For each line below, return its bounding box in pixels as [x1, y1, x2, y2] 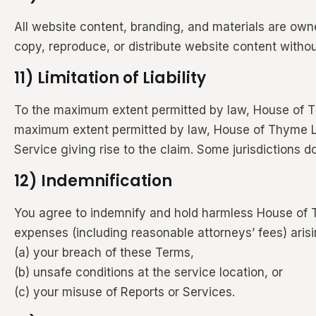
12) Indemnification [14, 169, 172, 192]
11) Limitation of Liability [14, 66, 206, 89]
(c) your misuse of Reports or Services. [14, 284, 235, 299]
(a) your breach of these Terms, [14, 245, 194, 260]
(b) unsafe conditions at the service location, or [14, 265, 283, 279]
